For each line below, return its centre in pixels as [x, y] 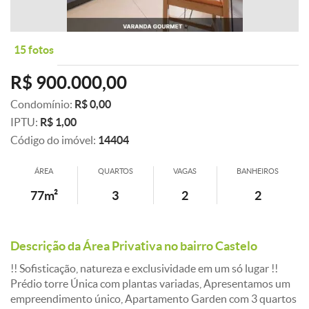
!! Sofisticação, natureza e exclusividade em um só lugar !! [144, 268]
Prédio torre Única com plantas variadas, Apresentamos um [150, 283]
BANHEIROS [258, 171]
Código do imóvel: [54, 140]
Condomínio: [42, 104]
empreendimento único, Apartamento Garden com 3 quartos [153, 299]
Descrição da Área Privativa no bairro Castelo [134, 246]
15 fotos [34, 50]
